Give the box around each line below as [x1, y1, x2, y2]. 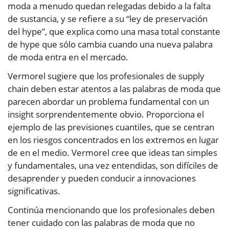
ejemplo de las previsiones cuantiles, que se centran [8, 121, 214, 133]
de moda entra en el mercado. [8, 51, 128, 63]
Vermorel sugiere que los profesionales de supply [8, 70, 204, 82]
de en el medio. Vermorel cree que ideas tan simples [8, 147, 217, 159]
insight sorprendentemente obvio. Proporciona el [8, 108, 204, 121]
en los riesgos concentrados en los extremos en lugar [8, 134, 219, 146]
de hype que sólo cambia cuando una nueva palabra [8, 38, 213, 51]
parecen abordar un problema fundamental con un [8, 96, 209, 108]
